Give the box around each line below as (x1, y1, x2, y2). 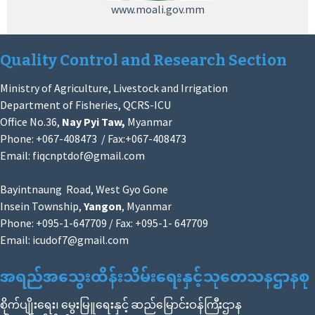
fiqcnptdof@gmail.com (32, 148, 145, 162)
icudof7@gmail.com (32, 232, 129, 247)
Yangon (84, 198, 122, 213)
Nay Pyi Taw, (62, 114, 127, 129)
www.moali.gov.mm (110, 1, 205, 16)
